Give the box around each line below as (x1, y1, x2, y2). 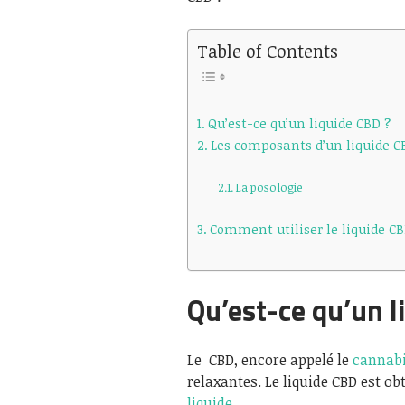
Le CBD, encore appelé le (187, 349, 353, 370)
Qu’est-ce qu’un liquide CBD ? (207, 114, 391, 133)
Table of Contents (197, 39, 338, 64)
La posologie (235, 179, 303, 196)
